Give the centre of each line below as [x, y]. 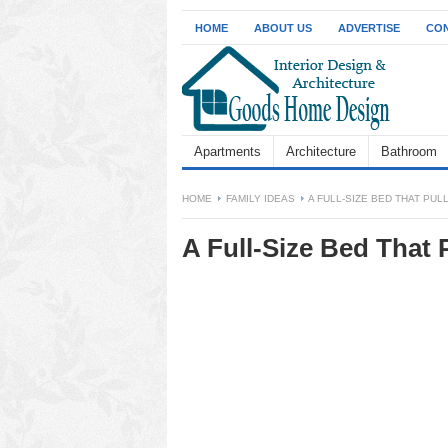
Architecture [321, 151]
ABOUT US [283, 28]
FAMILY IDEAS [260, 198]
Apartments [227, 151]
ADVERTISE [369, 28]
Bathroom [409, 151]
